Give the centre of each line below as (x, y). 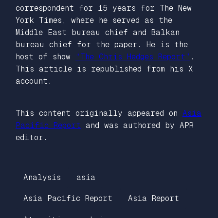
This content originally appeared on (99, 113)
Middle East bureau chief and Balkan (98, 32)
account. (34, 81)
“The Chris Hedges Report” (133, 56)
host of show (45, 56)
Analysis (42, 177)
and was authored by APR (137, 125)
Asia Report (154, 199)
